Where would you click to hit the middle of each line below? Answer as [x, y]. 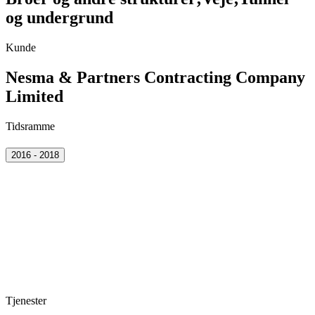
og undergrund [59, 18]
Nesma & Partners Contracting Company [155, 77]
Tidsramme [30, 126]
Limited [34, 96]
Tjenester [26, 301]
